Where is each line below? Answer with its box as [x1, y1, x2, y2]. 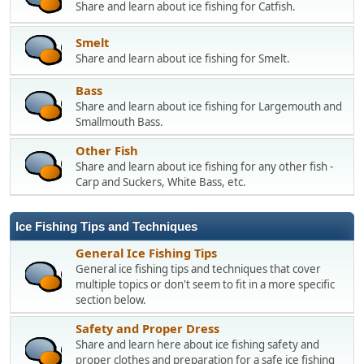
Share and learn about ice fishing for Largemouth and [76, 99, 342, 115]
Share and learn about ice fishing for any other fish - [76, 159, 333, 175]
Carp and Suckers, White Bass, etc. [76, 175, 246, 190]
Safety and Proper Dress [76, 320, 219, 337]
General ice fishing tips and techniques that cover [76, 262, 321, 277]
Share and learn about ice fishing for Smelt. [76, 50, 290, 66]
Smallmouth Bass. [76, 115, 163, 130]
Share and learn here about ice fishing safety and [76, 337, 319, 353]
